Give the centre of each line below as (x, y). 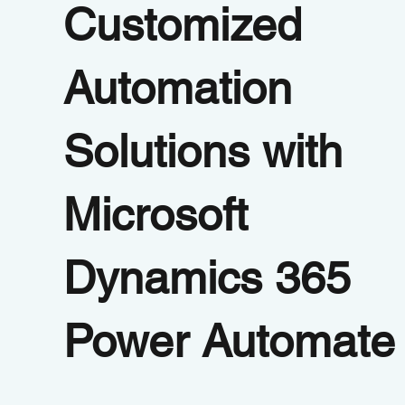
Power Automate (230, 340)
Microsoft (156, 214)
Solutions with (203, 151)
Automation (178, 87)
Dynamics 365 (207, 277)
